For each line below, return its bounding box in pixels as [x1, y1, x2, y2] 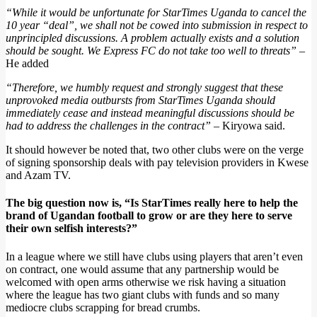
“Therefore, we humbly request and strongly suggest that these [6, 81, 283, 94]
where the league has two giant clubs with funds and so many [6, 288, 279, 301]
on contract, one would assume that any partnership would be [6, 263, 279, 275]
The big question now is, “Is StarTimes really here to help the [6, 197, 298, 209]
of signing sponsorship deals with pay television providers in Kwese [6, 156, 309, 169]
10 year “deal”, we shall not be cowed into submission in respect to [6, 19, 308, 32]
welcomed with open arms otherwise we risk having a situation [6, 275, 286, 288]
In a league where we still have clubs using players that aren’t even [6, 250, 303, 263]
